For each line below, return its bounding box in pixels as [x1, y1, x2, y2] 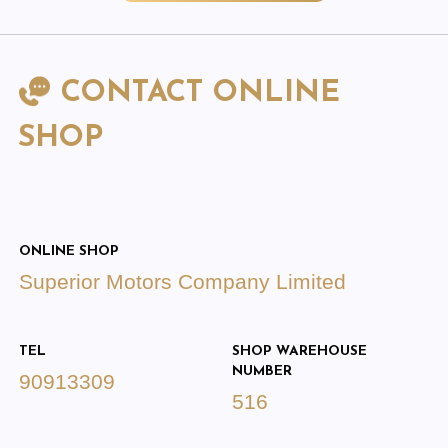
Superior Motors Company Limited [18, 270, 346, 294]
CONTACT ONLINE [50, 77, 340, 109]
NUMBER [232, 364, 293, 378]
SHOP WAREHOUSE [232, 344, 368, 358]
